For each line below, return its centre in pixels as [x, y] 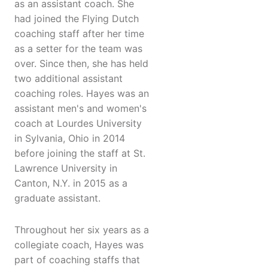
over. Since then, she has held [81, 64]
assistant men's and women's [80, 109]
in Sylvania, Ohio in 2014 [70, 138]
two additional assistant [68, 79]
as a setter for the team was [78, 49]
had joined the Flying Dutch [77, 19]
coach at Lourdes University [78, 124]
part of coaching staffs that [77, 260]
